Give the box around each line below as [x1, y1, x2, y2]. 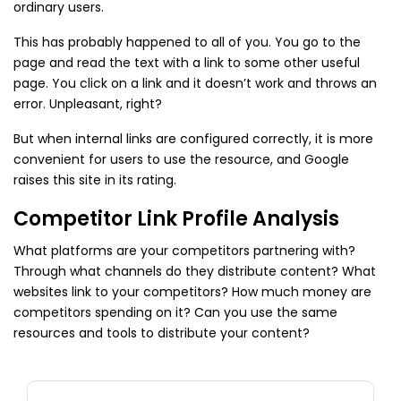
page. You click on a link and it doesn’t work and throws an [13, 74, 377, 92]
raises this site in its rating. [13, 171, 176, 189]
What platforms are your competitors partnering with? [13, 242, 355, 260]
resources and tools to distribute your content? [13, 324, 310, 342]
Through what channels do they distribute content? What [13, 262, 376, 280]
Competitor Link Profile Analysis [13, 205, 339, 233]
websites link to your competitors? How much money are [13, 283, 371, 301]
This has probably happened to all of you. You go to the [13, 33, 361, 51]
